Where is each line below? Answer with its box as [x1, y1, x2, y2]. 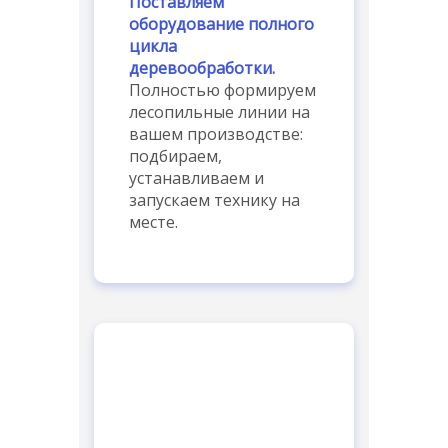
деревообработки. [129, 56, 275, 79]
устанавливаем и [129, 166, 264, 189]
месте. [129, 210, 178, 233]
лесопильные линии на [129, 100, 310, 123]
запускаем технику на [129, 188, 300, 211]
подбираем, [129, 144, 222, 167]
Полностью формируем [129, 78, 316, 101]
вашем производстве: [129, 122, 303, 145]
